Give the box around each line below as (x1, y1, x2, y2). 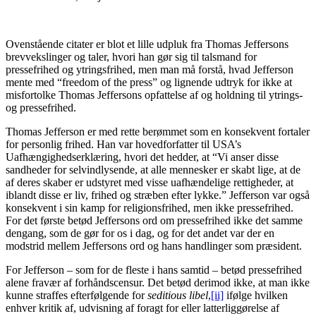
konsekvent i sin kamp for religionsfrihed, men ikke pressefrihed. (6, 201, 293, 214)
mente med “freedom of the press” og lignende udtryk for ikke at (6, 75, 292, 88)
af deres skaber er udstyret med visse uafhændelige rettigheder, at (6, 176, 293, 188)
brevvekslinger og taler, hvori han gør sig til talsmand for (6, 50, 257, 63)
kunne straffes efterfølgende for (6, 288, 147, 301)
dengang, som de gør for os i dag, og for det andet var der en (6, 226, 274, 239)
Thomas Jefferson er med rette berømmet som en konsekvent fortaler (6, 125, 310, 138)
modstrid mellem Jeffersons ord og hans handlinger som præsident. (6, 239, 302, 252)
